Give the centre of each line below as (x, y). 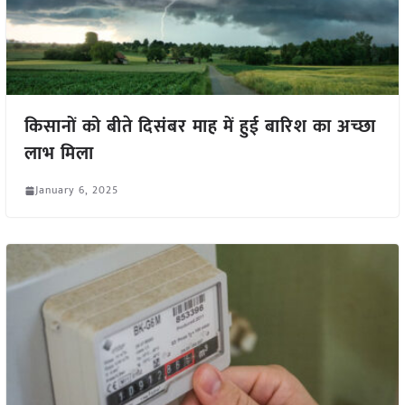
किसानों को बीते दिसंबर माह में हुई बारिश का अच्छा (200, 127)
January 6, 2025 (76, 190)
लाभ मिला (59, 154)
